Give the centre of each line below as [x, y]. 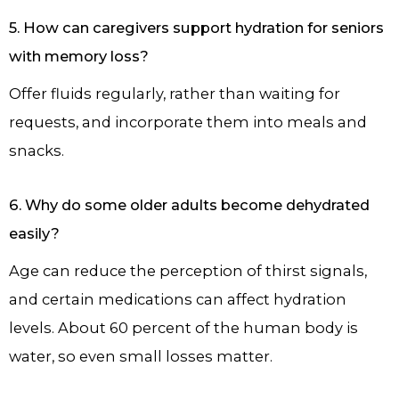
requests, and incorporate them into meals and [188, 122]
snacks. [37, 150]
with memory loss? [79, 56]
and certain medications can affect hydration [178, 299]
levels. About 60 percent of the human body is [183, 327]
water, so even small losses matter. [141, 356]
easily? [34, 233]
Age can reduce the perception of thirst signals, [188, 270]
